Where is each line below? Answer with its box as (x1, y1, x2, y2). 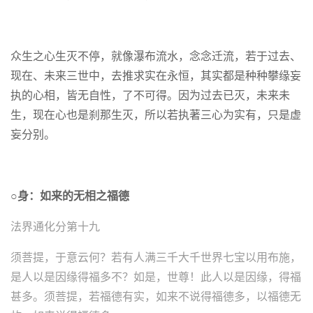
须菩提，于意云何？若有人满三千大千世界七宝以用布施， (10, 252, 301, 263)
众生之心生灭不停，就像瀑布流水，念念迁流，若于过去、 (10, 50, 301, 62)
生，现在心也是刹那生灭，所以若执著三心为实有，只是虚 (10, 109, 301, 121)
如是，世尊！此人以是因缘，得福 (133, 271, 301, 283)
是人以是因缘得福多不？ (10, 271, 133, 283)
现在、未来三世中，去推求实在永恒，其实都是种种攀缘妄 (10, 70, 301, 82)
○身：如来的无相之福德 (10, 190, 132, 202)
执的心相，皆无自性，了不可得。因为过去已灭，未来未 (10, 89, 290, 101)
